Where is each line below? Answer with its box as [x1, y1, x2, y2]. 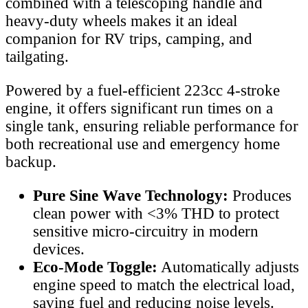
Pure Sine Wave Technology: [33, 186, 228, 204]
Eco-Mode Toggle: [33, 258, 157, 276]
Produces [228, 186, 291, 204]
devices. [33, 240, 85, 258]
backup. [5, 153, 56, 170]
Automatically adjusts [157, 258, 299, 276]
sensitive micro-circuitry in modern [33, 222, 258, 240]
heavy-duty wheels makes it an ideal [5, 12, 237, 30]
